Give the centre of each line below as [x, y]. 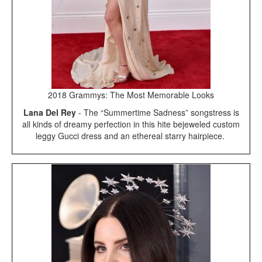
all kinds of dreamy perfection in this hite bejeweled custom [131, 124]
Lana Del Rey [49, 113]
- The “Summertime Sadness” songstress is [157, 113]
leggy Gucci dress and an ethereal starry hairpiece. [131, 136]
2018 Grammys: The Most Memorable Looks [131, 95]
